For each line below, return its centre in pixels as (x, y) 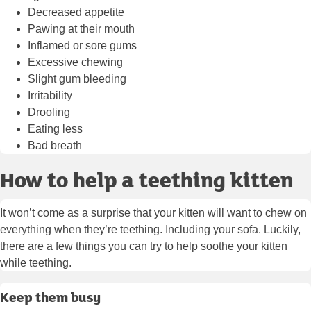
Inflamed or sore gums (82, 46)
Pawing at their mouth (81, 29)
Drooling (49, 112)
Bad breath (55, 146)
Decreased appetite (76, 12)
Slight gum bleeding (77, 79)
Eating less (55, 129)
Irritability (50, 96)
